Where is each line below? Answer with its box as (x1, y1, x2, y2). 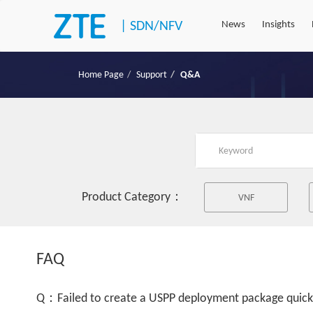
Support (136, 69, 167, 80)
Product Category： (82, 191, 183, 204)
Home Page (78, 69, 124, 80)
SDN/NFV (130, 19, 183, 34)
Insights (262, 20, 296, 30)
